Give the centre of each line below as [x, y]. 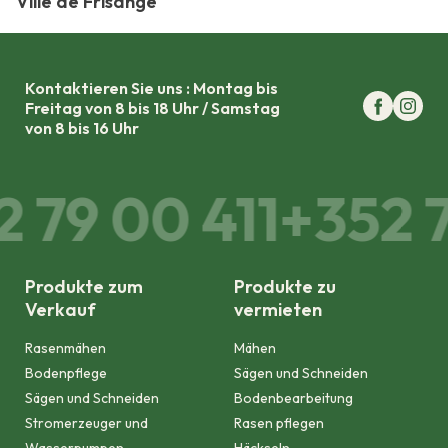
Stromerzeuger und [86, 423]
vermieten [278, 310]
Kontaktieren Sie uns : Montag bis [151, 88]
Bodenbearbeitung [293, 398]
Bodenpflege [65, 373]
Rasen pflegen [279, 423]
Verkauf [60, 310]
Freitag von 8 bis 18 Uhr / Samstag [152, 108]
